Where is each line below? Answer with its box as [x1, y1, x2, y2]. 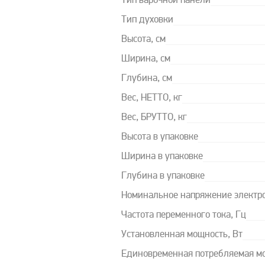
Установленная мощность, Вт [121, 230, 243, 240]
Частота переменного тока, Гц [121, 211, 246, 220]
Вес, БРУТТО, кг [121, 113, 187, 122]
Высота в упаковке [121, 132, 198, 142]
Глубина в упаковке [121, 172, 205, 181]
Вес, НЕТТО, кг [121, 93, 182, 103]
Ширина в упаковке [121, 152, 203, 161]
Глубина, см [121, 74, 172, 83]
